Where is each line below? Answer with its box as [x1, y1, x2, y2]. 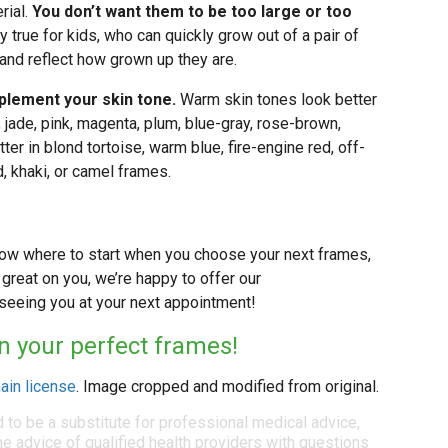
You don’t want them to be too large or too [32, 2, 352, 22]
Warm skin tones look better [176, 90, 377, 110]
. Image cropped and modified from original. [76, 377, 379, 397]
